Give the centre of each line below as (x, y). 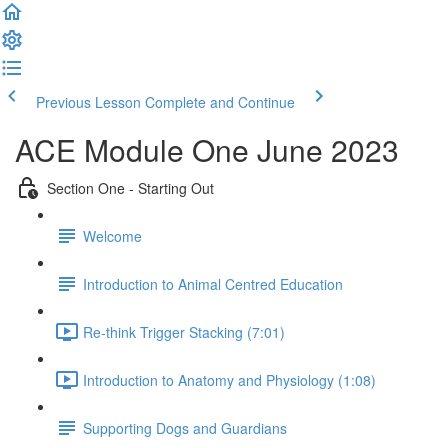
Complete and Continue (220, 102)
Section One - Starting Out (130, 187)
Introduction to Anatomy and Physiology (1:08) (229, 379)
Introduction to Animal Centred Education (213, 283)
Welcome (112, 235)
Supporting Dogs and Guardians (185, 427)
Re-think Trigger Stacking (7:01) (184, 331)
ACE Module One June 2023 (207, 149)
